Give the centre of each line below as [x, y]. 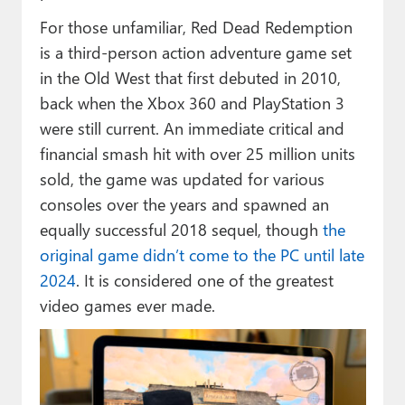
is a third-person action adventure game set [195, 52]
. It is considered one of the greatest [204, 280]
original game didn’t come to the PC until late [202, 255]
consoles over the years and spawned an [184, 204]
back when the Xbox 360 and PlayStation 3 [192, 103]
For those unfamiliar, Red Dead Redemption [196, 27]
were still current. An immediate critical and [192, 128]
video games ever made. [127, 306]
